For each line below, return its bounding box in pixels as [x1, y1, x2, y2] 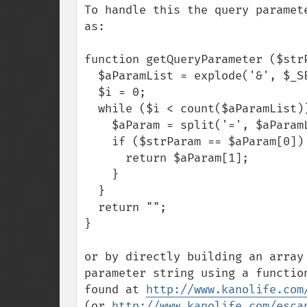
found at [84, 282, 146, 297]
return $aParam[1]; [84, 151, 125, 165]
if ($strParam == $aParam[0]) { [84, 134, 112, 149]
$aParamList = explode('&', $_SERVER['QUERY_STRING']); [84, 69, 98, 83]
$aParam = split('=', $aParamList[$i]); [84, 118, 112, 132]
